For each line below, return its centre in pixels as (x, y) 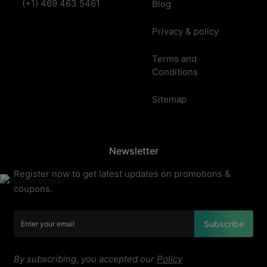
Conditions (175, 72)
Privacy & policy (185, 31)
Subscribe (224, 224)
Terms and (174, 59)
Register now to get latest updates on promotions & (122, 174)
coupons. (33, 189)
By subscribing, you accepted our (85, 259)
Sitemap (169, 99)
